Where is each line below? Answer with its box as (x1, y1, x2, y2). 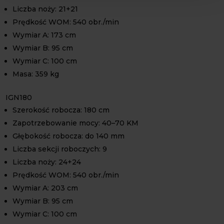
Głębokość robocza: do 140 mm (12, 131, 125, 140)
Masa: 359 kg (12, 69, 59, 78)
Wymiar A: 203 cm (12, 183, 78, 192)
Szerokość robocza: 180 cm (12, 105, 110, 114)
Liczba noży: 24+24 (12, 157, 81, 166)
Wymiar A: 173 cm (12, 30, 76, 39)
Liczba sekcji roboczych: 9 (12, 144, 107, 153)
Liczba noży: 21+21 (12, 4, 78, 13)
